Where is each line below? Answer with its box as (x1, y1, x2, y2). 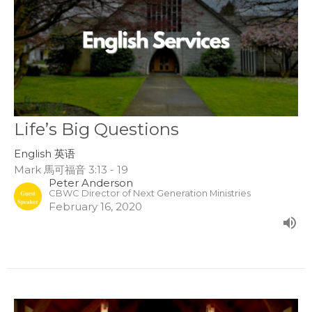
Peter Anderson (49, 176, 133, 190)
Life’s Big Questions (14, 119, 179, 140)
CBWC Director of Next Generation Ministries (49, 188, 251, 199)
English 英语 (14, 147, 75, 161)
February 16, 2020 (49, 200, 142, 214)
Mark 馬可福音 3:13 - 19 (14, 163, 128, 177)
